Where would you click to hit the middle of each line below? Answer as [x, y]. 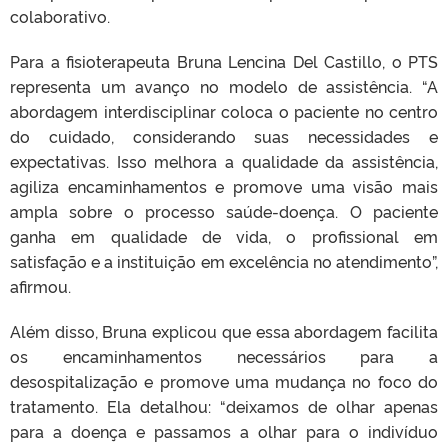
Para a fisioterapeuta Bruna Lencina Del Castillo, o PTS [224, 61]
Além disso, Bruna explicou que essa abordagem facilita [224, 331]
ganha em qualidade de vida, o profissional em [224, 236]
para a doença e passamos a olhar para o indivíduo [224, 431]
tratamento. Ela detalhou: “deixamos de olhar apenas [224, 406]
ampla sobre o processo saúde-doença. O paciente [224, 211]
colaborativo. [60, 16]
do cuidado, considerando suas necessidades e [224, 136]
